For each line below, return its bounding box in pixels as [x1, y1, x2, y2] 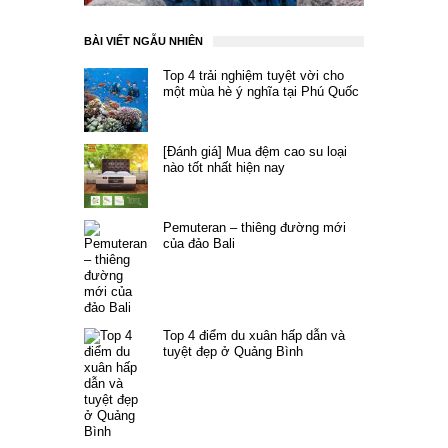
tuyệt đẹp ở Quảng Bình [163, 344, 303, 360]
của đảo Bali [163, 236, 235, 252]
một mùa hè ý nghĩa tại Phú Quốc [163, 84, 359, 100]
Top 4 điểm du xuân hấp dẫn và [163, 328, 345, 344]
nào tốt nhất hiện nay [163, 160, 285, 176]
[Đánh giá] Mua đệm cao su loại [163, 144, 347, 160]
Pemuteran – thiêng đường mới [163, 220, 346, 236]
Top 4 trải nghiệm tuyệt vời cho [163, 68, 344, 84]
